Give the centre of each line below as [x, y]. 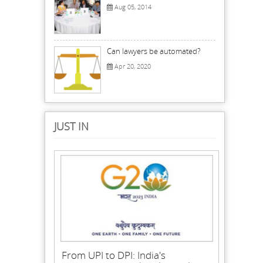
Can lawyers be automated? [154, 51]
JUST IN [71, 127]
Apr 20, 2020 [132, 66]
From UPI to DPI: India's [114, 255]
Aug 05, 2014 [132, 7]
